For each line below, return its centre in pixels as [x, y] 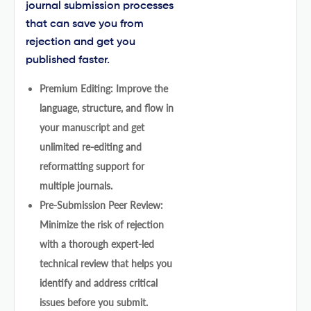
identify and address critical [99, 283]
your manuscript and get [92, 127]
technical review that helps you [106, 263]
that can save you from [85, 24]
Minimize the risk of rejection [102, 224]
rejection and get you [81, 42]
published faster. [68, 60]
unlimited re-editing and [91, 146]
